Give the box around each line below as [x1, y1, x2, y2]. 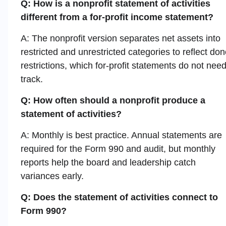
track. [21, 74, 43, 84]
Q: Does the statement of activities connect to [21, 192, 218, 202]
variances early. [21, 171, 84, 181]
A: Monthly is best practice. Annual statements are [21, 130, 222, 140]
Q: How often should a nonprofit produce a [21, 95, 205, 105]
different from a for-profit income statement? [21, 12, 213, 22]
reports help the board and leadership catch [21, 157, 196, 167]
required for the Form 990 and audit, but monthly [21, 143, 215, 154]
